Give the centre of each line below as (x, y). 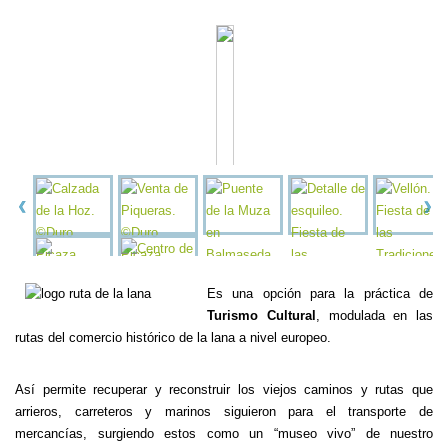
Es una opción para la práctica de (320, 293)
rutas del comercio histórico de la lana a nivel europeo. (173, 337)
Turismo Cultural (261, 315)
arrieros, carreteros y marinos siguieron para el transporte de (224, 411)
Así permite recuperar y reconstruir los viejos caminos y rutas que (224, 389)
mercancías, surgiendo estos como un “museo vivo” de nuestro (224, 433)
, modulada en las (374, 315)
